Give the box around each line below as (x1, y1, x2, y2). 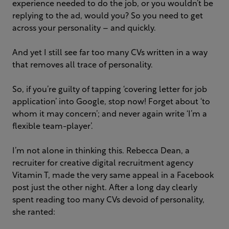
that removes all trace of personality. (12, 61, 153, 70)
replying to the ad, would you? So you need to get (12, 12, 203, 20)
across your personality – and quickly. (12, 25, 156, 33)
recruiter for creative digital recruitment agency (12, 159, 193, 168)
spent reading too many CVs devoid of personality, (12, 196, 204, 204)
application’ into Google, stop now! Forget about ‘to (12, 98, 210, 106)
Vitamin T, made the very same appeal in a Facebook (12, 172, 214, 180)
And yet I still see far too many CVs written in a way (12, 49, 208, 57)
